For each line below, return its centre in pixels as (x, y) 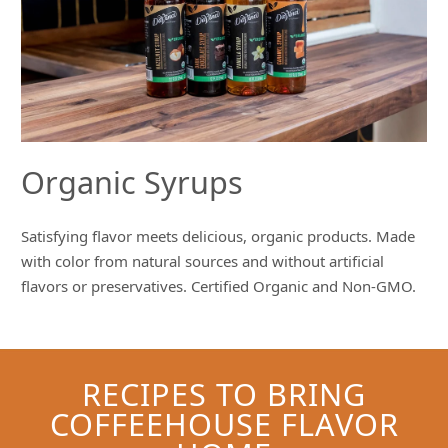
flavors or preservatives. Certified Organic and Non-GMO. (219, 285)
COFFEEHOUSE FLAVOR (224, 424)
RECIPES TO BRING (224, 394)
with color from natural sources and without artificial (203, 260)
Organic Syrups (132, 182)
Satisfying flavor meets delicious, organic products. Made (218, 235)
